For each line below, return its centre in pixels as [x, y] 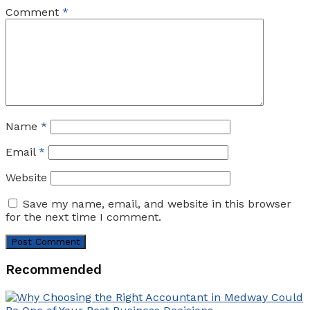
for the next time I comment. [83, 217]
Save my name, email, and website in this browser [157, 204]
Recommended [54, 270]
